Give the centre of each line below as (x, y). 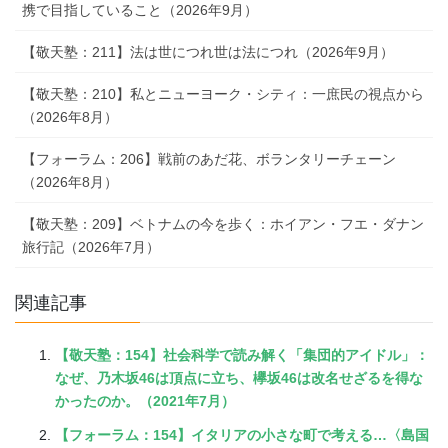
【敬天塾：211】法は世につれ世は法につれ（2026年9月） (208, 51)
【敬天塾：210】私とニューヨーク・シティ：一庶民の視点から (223, 93)
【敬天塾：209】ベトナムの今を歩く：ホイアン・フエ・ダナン (223, 223)
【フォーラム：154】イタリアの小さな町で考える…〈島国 (242, 434)
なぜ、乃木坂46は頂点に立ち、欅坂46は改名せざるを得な (239, 377)
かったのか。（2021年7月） (145, 400)
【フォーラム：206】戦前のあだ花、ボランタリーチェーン (209, 158)
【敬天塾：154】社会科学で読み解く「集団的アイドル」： (242, 354)
